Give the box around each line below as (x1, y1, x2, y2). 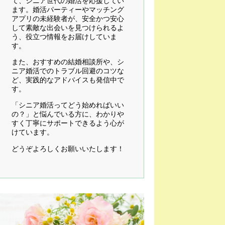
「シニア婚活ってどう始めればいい (12, 101, 124, 109)
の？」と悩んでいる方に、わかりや (12, 110, 124, 119)
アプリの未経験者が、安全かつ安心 (12, 14, 124, 23)
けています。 (12, 128, 54, 137)
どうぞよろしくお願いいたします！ (12, 144, 124, 153)
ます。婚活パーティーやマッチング (12, 5, 124, 14)
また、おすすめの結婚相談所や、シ (12, 58, 124, 66)
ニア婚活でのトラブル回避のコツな (12, 67, 124, 75)
